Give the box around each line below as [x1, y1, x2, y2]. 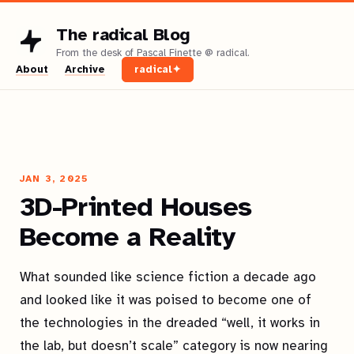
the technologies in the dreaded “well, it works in [20, 314, 320, 331]
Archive [65, 63, 105, 76]
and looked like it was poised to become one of [20, 292, 311, 308]
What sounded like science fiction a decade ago [20, 269, 316, 285]
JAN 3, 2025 [20, 173, 88, 184]
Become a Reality [20, 220, 236, 254]
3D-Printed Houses [20, 190, 252, 224]
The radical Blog [56, 24, 190, 45]
